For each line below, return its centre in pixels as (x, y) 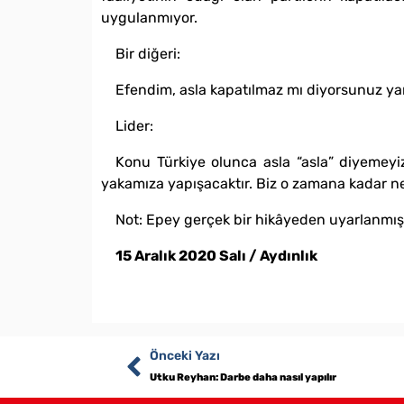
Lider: (134, 125)
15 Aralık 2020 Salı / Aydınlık (216, 255)
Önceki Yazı (184, 355)
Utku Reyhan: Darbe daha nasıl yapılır (243, 377)
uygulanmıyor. (149, 17)
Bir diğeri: (148, 53)
